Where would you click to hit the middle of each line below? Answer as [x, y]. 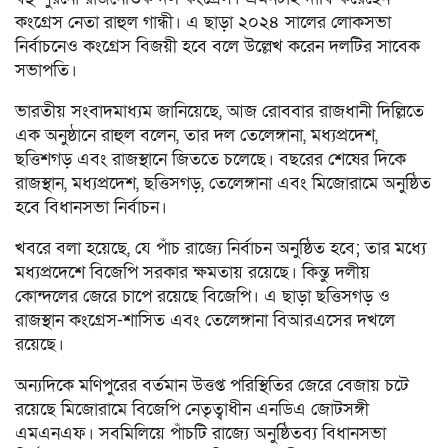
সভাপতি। [46, 70]
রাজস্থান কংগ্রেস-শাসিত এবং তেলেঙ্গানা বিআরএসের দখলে [205, 320]
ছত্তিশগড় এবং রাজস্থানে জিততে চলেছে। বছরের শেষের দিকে [210, 159]
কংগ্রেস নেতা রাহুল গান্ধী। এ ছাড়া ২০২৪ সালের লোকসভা [203, 22]
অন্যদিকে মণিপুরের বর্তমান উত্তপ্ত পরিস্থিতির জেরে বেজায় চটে [212, 385]
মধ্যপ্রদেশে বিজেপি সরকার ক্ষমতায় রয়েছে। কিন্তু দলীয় [192, 272]
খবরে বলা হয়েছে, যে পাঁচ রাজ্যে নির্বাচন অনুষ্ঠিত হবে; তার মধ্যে [220, 248]
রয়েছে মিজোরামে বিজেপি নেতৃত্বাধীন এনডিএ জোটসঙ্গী [192, 409]
